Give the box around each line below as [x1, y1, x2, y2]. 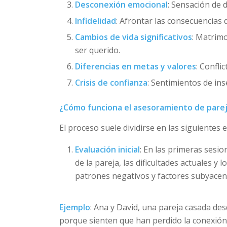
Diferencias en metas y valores [75, 61, 197, 72]
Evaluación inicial [75, 143, 140, 155]
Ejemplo [59, 202, 91, 213]
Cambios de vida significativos [75, 31, 193, 43]
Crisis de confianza [75, 77, 148, 89]
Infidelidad [75, 15, 117, 27]
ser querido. [75, 45, 121, 56]
